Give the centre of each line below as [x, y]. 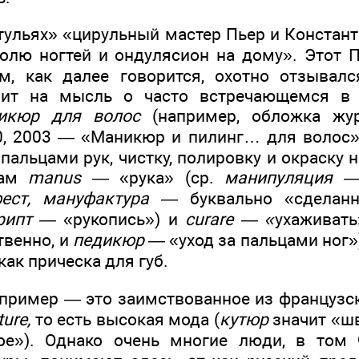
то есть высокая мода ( [125, 320]
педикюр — [121, 240]
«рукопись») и [125, 220]
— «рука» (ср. [153, 178]
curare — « [230, 220]
